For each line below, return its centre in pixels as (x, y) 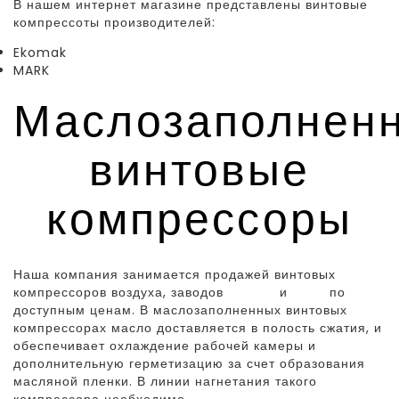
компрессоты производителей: (114, 22)
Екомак (254, 292)
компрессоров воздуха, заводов (121, 292)
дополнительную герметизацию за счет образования (189, 363)
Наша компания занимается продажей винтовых (175, 274)
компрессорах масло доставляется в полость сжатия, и (198, 327)
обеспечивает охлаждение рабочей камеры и (165, 345)
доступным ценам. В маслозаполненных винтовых (180, 309)
